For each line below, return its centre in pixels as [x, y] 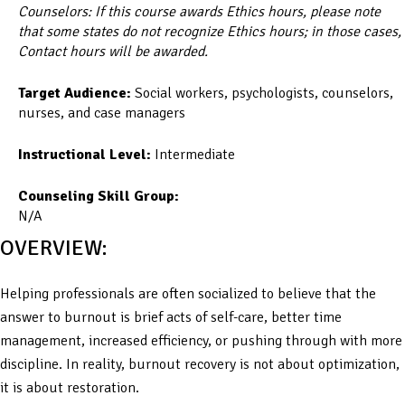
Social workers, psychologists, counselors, [262, 93]
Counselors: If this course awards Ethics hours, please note [199, 11]
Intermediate [193, 154]
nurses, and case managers [102, 113]
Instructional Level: [85, 154]
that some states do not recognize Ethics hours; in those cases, [210, 31]
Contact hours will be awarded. [113, 51]
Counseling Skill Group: [100, 196]
